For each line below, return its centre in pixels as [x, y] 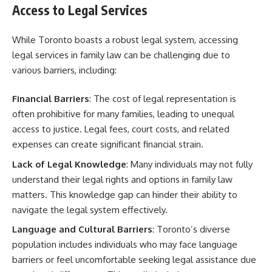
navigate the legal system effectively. [90, 209]
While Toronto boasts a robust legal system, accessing [125, 39]
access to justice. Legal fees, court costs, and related [121, 129]
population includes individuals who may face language [125, 244]
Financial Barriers [51, 99]
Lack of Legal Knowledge [69, 164]
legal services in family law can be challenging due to [121, 55]
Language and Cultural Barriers [82, 229]
